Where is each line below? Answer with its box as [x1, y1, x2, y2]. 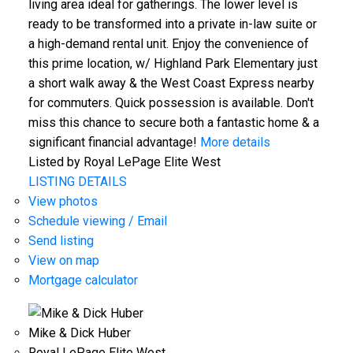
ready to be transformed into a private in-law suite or [28, 16, 317, 32]
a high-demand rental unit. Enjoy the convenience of [28, 35, 309, 51]
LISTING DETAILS [28, 173, 127, 189]
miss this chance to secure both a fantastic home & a [28, 114, 319, 130]
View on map [28, 252, 99, 268]
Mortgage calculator [28, 272, 138, 288]
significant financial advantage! [28, 134, 197, 150]
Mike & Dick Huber [28, 325, 131, 340]
